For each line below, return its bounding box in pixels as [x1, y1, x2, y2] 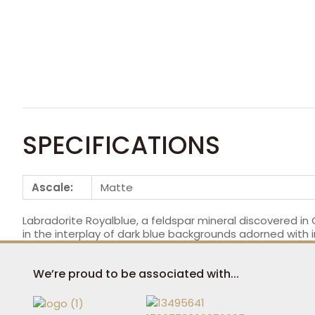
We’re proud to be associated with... [33, 266, 239, 283]
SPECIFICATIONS [22, 128, 220, 163]
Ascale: [32, 180, 73, 195]
